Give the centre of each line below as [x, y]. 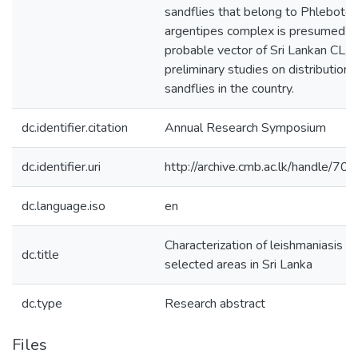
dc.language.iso [64, 206]
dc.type [42, 304]
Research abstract [215, 304]
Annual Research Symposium [245, 128]
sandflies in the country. [229, 89]
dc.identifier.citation [75, 128]
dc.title [40, 255]
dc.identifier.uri [61, 167]
